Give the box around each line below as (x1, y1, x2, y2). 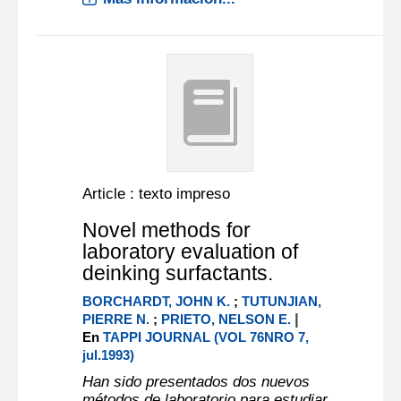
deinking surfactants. (82, 261, 274, 285)
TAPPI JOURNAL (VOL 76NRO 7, (103, 329, 310, 345)
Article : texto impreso (82, 185, 231, 202)
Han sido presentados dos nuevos (82, 373, 311, 390)
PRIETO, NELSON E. (161, 311, 292, 327)
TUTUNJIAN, (242, 294, 322, 309)
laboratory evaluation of (82, 240, 299, 263)
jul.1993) (82, 347, 135, 363)
